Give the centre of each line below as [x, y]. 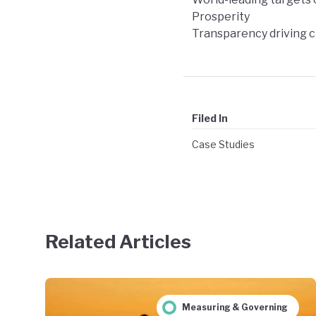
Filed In [210, 118]
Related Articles [118, 241]
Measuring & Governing [235, 307]
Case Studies [223, 144]
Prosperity [221, 16]
